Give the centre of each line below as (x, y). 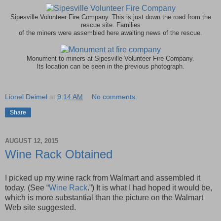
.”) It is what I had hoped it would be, (150, 187)
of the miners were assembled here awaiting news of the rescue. (110, 33)
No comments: (115, 97)
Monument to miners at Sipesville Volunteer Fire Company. (110, 59)
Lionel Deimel (26, 97)
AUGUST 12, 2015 (32, 141)
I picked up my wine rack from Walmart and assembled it (103, 178)
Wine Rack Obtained (59, 154)
